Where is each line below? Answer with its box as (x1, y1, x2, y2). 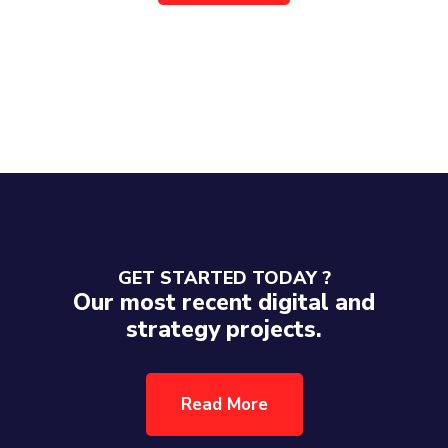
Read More (180, 393, 268, 416)
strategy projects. (126, 314, 322, 345)
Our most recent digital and (73, 287, 375, 318)
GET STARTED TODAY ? (117, 266, 331, 290)
